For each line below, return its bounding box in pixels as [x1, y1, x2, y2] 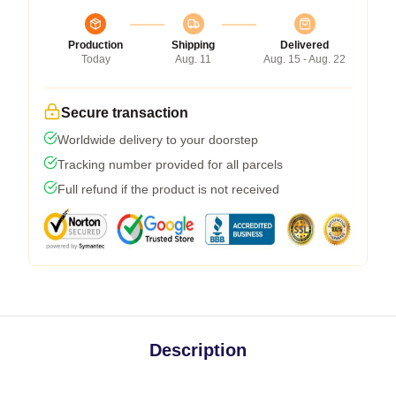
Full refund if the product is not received [57, 181, 279, 196]
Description [149, 339, 247, 360]
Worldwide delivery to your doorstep [57, 132, 258, 147]
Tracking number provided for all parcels [57, 156, 283, 171]
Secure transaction [61, 104, 188, 120]
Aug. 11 [175, 52, 211, 65]
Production [68, 38, 123, 51]
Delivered [280, 38, 329, 51]
